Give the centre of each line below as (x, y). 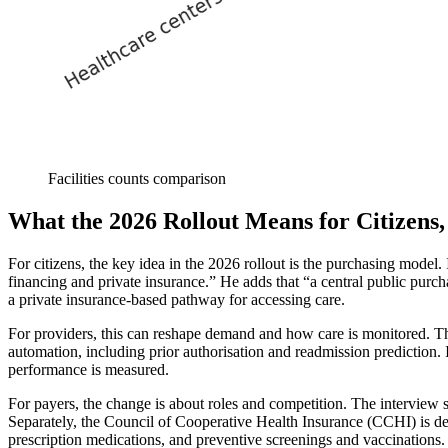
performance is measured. (88, 369)
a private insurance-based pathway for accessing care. (176, 299)
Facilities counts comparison (137, 178)
